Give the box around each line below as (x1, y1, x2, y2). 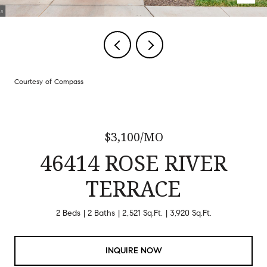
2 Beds (55, 208, 80, 218)
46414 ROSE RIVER (40, 148, 227, 178)
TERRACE (86, 174, 181, 203)
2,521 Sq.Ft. (122, 208, 163, 218)
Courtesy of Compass (14, 77, 83, 86)
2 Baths (87, 208, 115, 218)
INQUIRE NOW (105, 245, 162, 256)
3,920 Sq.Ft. (169, 208, 212, 218)
